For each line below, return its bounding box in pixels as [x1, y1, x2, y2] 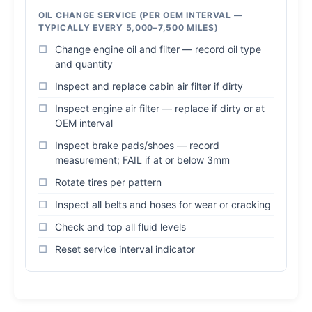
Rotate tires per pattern [55, 176, 162, 188]
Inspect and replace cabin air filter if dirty [55, 80, 243, 92]
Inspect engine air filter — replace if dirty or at [55, 102, 265, 114]
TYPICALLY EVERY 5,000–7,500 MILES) [38, 22, 219, 33]
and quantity [55, 58, 113, 70]
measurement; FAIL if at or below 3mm [55, 154, 230, 166]
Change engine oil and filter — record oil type [55, 43, 261, 55]
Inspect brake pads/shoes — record [55, 139, 219, 151]
